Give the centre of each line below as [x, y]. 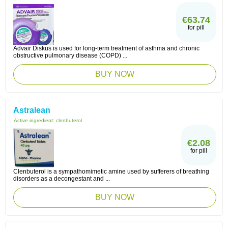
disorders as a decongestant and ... [62, 179]
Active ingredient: [35, 120]
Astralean [32, 110]
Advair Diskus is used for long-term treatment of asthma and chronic [106, 48]
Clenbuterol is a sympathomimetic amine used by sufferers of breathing [111, 172]
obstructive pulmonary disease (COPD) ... [70, 55]
